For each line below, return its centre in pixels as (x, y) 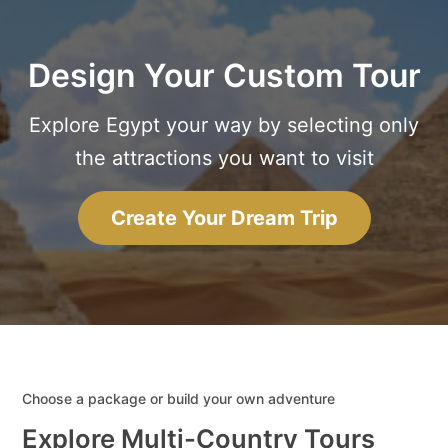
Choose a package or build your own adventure (179, 399)
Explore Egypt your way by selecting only (224, 125)
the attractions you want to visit (224, 158)
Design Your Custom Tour (224, 76)
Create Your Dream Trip (224, 218)
